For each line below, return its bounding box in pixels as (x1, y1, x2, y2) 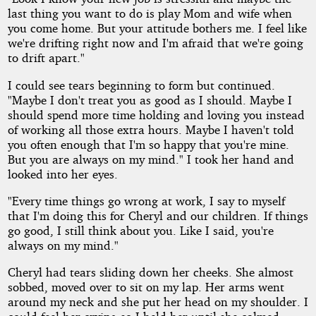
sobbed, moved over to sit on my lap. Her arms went (7, 279, 284, 295)
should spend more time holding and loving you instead (7, 107, 305, 122)
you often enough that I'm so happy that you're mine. (7, 136, 289, 152)
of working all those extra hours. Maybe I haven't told (7, 121, 294, 137)
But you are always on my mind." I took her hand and (7, 151, 294, 166)
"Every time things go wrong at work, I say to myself (7, 193, 285, 208)
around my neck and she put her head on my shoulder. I (7, 294, 308, 310)
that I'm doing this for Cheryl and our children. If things (7, 207, 308, 223)
